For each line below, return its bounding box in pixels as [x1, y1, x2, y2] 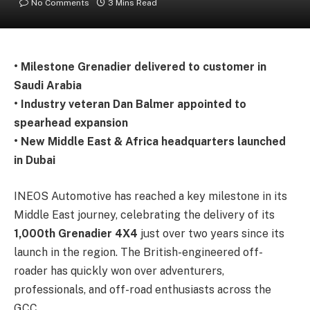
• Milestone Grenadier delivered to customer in [14, 60, 266, 73]
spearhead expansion [14, 116, 128, 129]
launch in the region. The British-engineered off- [14, 245, 263, 259]
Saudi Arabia [14, 79, 82, 92]
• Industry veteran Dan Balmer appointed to [14, 98, 246, 111]
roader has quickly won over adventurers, [14, 264, 224, 277]
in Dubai [14, 154, 55, 167]
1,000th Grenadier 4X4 [14, 226, 138, 240]
